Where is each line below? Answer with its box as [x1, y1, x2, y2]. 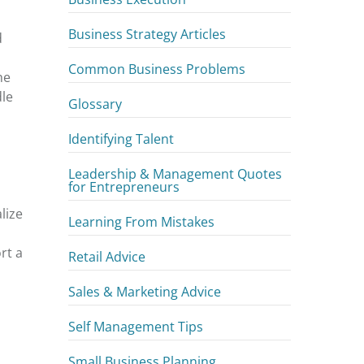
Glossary [68, 95, 123, 114]
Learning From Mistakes [68, 213, 215, 232]
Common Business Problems [68, 60, 246, 79]
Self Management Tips [68, 318, 204, 336]
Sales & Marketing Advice [68, 283, 222, 301]
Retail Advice [68, 248, 146, 266]
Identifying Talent [68, 130, 175, 149]
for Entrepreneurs [68, 178, 180, 197]
